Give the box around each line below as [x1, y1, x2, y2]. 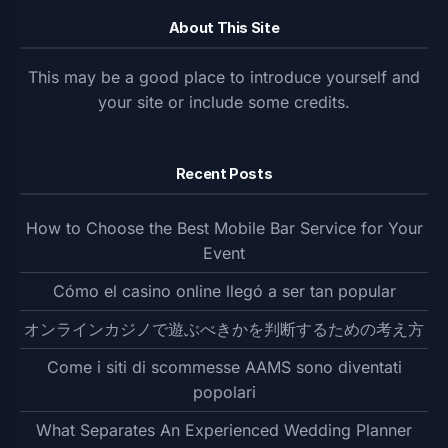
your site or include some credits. [98, 92, 350, 112]
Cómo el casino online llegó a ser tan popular [52, 281, 396, 301]
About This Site [168, 19, 280, 36]
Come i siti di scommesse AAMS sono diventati [46, 357, 402, 377]
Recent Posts [175, 165, 273, 182]
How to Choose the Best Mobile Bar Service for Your [25, 218, 423, 238]
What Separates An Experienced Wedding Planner [36, 420, 412, 440]
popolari [192, 382, 256, 402]
